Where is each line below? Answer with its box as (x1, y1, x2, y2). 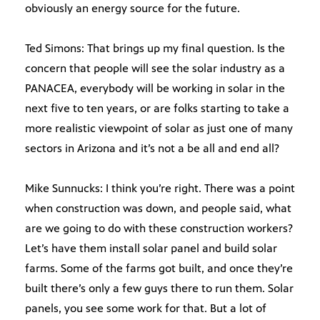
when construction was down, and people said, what (25, 201, 291, 216)
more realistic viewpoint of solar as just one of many (25, 121, 293, 136)
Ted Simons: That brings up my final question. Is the (25, 41, 285, 56)
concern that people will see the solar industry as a (25, 61, 285, 76)
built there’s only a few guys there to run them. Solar (25, 281, 294, 296)
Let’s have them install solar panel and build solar (25, 241, 277, 256)
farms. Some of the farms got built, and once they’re (25, 261, 293, 276)
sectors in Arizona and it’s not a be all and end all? (25, 141, 279, 156)
